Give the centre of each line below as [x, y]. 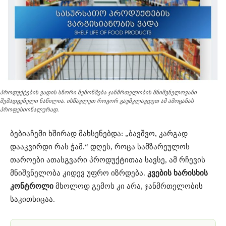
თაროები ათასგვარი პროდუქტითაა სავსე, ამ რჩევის [108, 160]
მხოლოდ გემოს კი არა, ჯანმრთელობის [128, 186]
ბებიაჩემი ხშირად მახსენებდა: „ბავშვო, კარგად [99, 133]
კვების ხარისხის [178, 173]
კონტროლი [32, 186]
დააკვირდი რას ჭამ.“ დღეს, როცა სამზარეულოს [100, 147]
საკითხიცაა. [33, 199]
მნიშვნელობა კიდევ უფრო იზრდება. [79, 173]
